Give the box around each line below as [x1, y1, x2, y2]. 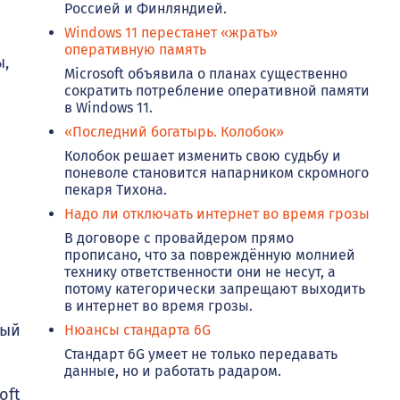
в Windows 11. [64, 99, 153, 117]
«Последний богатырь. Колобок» [64, 123, 284, 141]
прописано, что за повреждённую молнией [64, 246, 355, 264]
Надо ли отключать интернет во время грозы [64, 205, 370, 223]
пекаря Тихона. [64, 181, 167, 199]
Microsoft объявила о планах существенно [64, 65, 347, 83]
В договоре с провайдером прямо [64, 229, 294, 247]
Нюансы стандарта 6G [64, 321, 211, 339]
